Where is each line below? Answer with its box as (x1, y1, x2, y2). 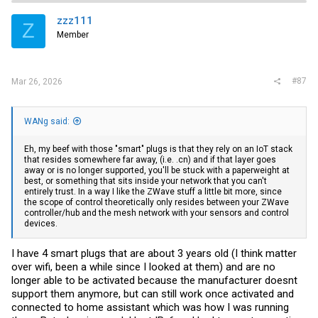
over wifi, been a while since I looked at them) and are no (11, 260, 275, 273)
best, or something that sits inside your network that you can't (24, 176, 267, 187)
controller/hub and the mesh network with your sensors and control (24, 208, 289, 219)
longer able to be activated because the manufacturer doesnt (11, 273, 297, 287)
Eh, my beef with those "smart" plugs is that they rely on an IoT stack (24, 144, 292, 155)
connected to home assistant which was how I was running (11, 300, 289, 314)
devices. (24, 219, 57, 229)
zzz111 (57, 13, 93, 27)
